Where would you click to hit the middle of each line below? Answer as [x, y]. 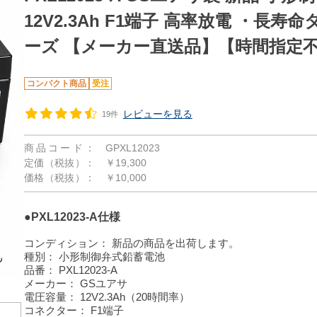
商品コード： [59, 148]
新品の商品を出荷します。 [175, 243]
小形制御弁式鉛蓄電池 [111, 257]
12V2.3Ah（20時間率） [134, 297]
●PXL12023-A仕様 [72, 217]
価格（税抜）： [59, 178]
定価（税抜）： [59, 163]
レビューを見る [157, 114]
